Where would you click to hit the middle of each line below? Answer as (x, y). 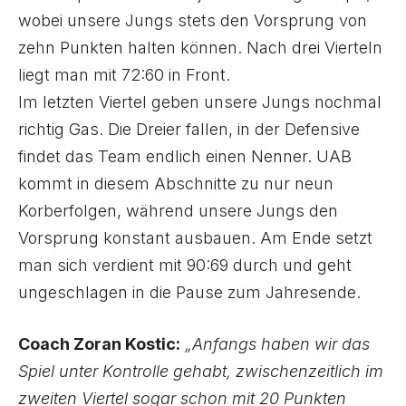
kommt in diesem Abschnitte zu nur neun (176, 184)
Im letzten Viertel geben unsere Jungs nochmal (200, 102)
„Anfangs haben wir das (277, 344)
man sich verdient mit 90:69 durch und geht (185, 265)
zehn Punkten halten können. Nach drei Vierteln (200, 48)
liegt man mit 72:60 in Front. (124, 75)
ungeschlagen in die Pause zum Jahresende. (189, 292)
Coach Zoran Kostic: (99, 344)
